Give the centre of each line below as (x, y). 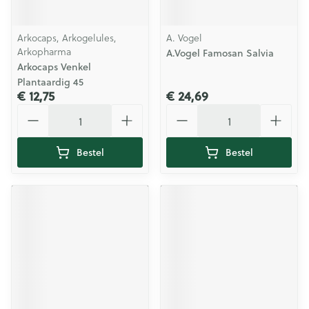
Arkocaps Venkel (54, 67)
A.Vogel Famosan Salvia (220, 53)
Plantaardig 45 (50, 82)
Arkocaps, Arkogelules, (67, 38)
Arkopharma (44, 51)
